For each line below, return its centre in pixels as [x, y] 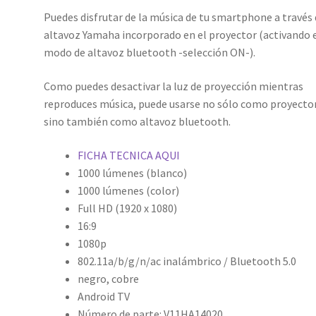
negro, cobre [109, 278]
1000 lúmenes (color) [129, 190]
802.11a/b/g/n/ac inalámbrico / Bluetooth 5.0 [187, 261]
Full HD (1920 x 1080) [128, 208]
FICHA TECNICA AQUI [129, 155]
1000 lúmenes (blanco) [133, 172]
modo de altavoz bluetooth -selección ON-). [150, 53]
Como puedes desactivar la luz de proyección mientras [174, 86]
